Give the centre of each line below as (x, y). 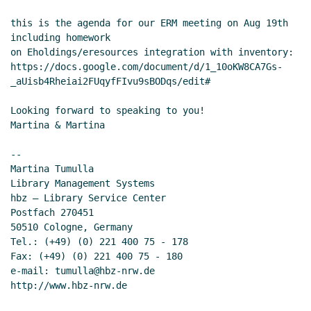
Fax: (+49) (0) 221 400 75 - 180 (96, 256)
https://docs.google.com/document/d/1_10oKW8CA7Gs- (146, 66)
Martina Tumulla (52, 168)
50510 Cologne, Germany (72, 227)
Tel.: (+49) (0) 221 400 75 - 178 (99, 241)
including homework (60, 37)
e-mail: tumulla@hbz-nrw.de (83, 270)
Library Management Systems (83, 183)
